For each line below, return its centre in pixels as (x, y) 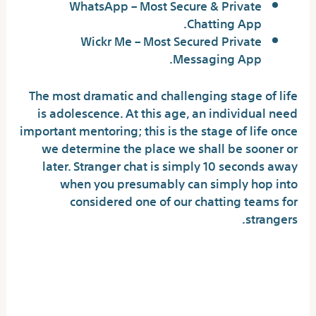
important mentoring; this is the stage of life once (158, 129)
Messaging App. (217, 57)
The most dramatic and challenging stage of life (163, 94)
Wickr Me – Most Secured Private (171, 39)
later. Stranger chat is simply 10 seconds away (170, 164)
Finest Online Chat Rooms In (168, 258)
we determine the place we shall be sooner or (169, 147)
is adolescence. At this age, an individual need (167, 111)
